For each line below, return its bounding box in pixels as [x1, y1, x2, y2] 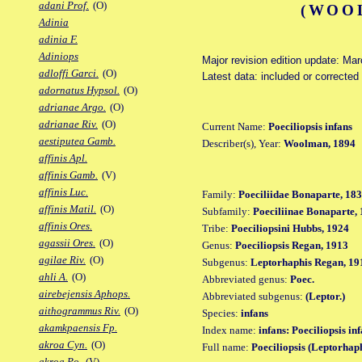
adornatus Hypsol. [39, 84, 120, 97]
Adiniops [39, 50, 78, 63]
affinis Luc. [39, 186, 88, 199]
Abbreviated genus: [202, 272, 290, 285]
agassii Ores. [39, 237, 95, 250]
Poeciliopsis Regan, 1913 [235, 238, 348, 251]
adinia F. [39, 33, 78, 46]
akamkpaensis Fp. [39, 322, 117, 335]
